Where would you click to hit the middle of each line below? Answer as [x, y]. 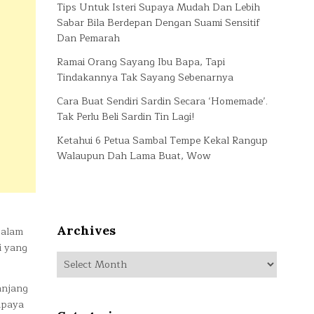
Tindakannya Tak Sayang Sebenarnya [145, 77]
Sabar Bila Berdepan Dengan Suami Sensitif [158, 23]
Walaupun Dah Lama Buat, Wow [134, 156]
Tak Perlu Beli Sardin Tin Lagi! [126, 117]
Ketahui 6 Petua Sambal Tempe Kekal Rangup [162, 141]
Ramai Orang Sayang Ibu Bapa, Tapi [141, 62]
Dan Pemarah [88, 38]
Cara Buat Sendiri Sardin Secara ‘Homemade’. [162, 101]
